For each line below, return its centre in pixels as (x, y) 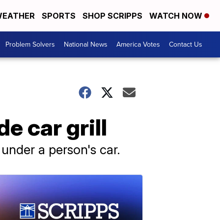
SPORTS (59, 16)
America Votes (138, 45)
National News (86, 45)
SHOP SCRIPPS (112, 16)
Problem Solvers (30, 45)
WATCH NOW (177, 16)
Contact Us (186, 45)
